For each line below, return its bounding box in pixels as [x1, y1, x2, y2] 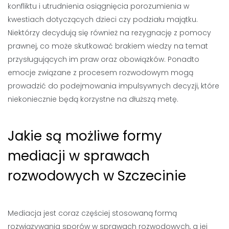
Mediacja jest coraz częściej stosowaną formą [8, 208, 177, 218]
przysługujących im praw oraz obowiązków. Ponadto [8, 54, 199, 64]
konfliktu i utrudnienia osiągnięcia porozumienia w [8, 1, 189, 11]
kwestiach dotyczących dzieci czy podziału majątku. [8, 14, 198, 25]
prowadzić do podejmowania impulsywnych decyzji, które [8, 81, 219, 91]
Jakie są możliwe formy [8, 127, 162, 145]
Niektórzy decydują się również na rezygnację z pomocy [8, 28, 211, 38]
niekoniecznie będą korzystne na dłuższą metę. [8, 94, 178, 104]
